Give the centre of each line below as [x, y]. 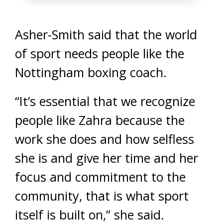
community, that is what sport [102, 196]
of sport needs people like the [100, 53]
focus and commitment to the [100, 177]
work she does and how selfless [105, 139]
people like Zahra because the [100, 120]
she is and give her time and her [107, 158]
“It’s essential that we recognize [105, 101]
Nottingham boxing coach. [91, 72]
